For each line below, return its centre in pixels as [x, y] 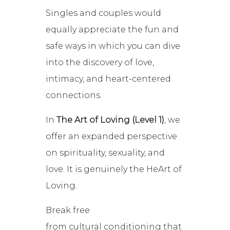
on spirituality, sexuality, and [106, 153]
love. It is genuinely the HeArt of [114, 169]
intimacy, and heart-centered [109, 79]
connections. [74, 95]
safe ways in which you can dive [113, 46]
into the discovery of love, [100, 63]
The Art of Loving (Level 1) [111, 120]
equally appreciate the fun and [112, 30]
